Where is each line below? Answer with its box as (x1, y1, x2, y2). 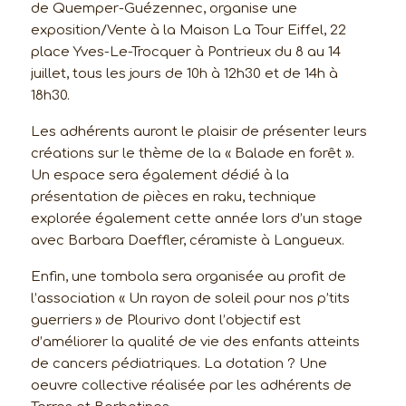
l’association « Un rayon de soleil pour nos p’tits (30, 291, 350, 306)
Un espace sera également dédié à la (30, 168, 289, 183)
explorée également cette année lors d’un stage (30, 211, 362, 227)
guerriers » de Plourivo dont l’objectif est (30, 313, 301, 328)
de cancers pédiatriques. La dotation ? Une (30, 356, 327, 372)
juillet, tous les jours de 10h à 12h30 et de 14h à (30, 66, 338, 82)
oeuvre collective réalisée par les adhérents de (30, 378, 352, 393)
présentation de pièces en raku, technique (30, 189, 316, 205)
